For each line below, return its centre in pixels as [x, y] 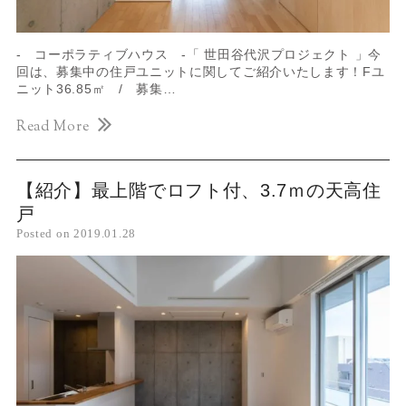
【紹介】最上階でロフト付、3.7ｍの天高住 [198, 191]
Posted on [44, 234]
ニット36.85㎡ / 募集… [96, 89]
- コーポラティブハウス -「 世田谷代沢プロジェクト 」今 [198, 55]
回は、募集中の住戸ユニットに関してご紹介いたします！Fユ [200, 72]
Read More [53, 127]
